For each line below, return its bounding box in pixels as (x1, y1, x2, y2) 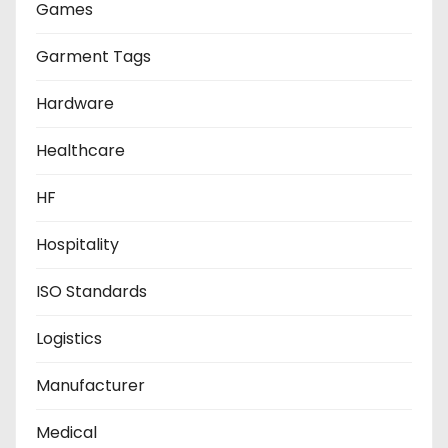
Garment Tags (36, 44, 151, 68)
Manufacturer (36, 373, 145, 397)
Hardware (36, 91, 114, 115)
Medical (36, 420, 97, 444)
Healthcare (36, 138, 125, 162)
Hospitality (36, 232, 119, 256)
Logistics (36, 326, 102, 350)
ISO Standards (36, 279, 147, 303)
